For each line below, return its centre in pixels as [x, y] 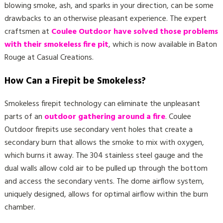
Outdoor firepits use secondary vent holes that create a [98, 130]
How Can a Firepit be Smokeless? [75, 81]
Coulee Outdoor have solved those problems [134, 32]
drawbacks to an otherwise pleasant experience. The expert [105, 19]
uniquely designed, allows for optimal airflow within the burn [106, 195]
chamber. [20, 208]
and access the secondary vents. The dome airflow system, [104, 182]
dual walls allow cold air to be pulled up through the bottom [106, 169]
